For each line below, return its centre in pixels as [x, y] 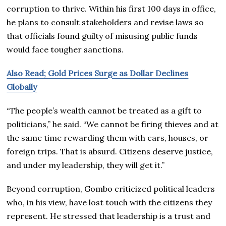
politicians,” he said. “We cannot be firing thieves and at [113, 124]
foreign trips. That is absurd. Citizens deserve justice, [110, 151]
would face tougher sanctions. [65, 49]
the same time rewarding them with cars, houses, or [108, 137]
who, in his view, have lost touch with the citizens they [109, 202]
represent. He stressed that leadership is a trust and [109, 216]
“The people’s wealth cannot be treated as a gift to [104, 110]
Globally [22, 87]
